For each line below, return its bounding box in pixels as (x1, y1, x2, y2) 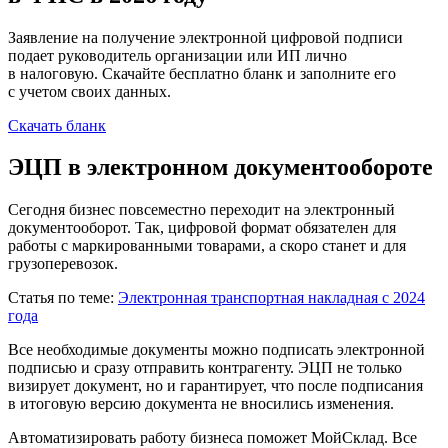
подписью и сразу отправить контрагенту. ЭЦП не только (8, 359, 402, 377)
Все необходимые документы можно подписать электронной (8, 341, 425, 359)
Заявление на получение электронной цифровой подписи (8, 28, 403, 46)
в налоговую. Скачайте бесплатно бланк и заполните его (8, 64, 396, 82)
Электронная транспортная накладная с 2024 (118, 289, 425, 307)
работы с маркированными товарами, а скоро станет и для (8, 237, 406, 255)
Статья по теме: (8, 289, 114, 307)
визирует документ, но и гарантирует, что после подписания (8, 377, 423, 395)
